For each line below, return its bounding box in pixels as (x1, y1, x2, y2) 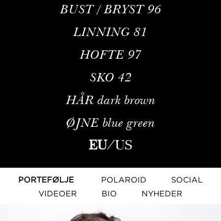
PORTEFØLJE (18, 175, 74, 184)
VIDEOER (38, 188, 77, 198)
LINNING (74, 23, 130, 39)
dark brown (97, 91, 155, 108)
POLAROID (101, 175, 147, 184)
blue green (103, 114, 155, 130)
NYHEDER (142, 188, 183, 198)
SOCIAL (171, 175, 203, 184)
